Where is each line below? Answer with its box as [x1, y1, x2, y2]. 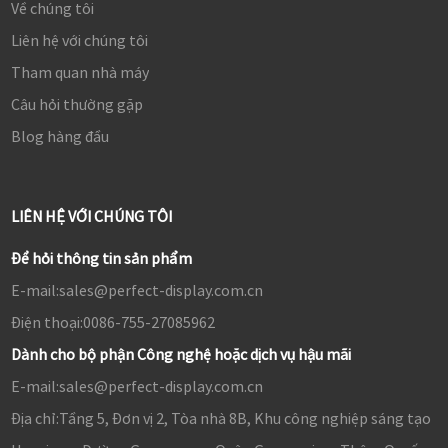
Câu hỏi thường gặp [10, 94, 143, 115]
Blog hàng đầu [10, 126, 109, 147]
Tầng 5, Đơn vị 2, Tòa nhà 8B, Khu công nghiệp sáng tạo [58, 408, 431, 429]
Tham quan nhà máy [10, 62, 149, 83]
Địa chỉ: [10, 408, 59, 429]
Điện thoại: [10, 312, 83, 333]
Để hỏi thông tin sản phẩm [10, 248, 192, 269]
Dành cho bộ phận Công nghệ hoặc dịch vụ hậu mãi [10, 344, 351, 365]
